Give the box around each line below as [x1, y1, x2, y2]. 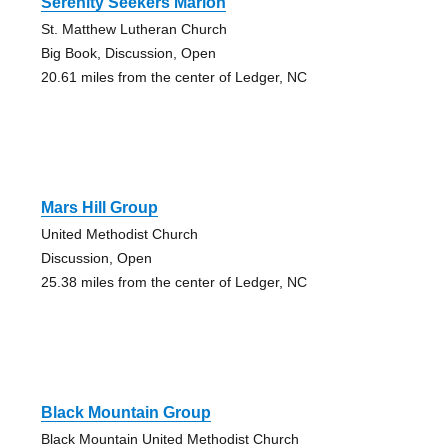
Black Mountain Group [40, 403, 211, 421]
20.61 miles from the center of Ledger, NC [40, 68, 307, 85]
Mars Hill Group [40, 198, 158, 216]
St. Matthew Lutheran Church [40, 20, 227, 37]
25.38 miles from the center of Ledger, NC [40, 273, 307, 290]
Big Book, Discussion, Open [40, 44, 216, 61]
